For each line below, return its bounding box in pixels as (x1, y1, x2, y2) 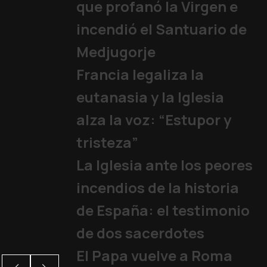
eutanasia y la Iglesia (76, 86, 224, 107)
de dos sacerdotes (76, 222, 204, 243)
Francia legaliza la (76, 64, 204, 84)
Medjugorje (76, 41, 156, 61)
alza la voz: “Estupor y (76, 109, 231, 129)
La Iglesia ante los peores (76, 154, 253, 175)
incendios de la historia (76, 177, 239, 197)
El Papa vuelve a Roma (76, 245, 232, 265)
